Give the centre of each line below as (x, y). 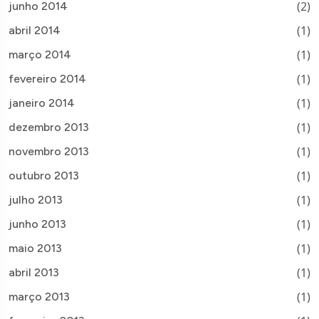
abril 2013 (34, 273)
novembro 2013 (49, 152)
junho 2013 (37, 224)
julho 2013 (36, 200)
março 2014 (40, 55)
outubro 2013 (44, 176)
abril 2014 (35, 31)
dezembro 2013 (49, 127)
